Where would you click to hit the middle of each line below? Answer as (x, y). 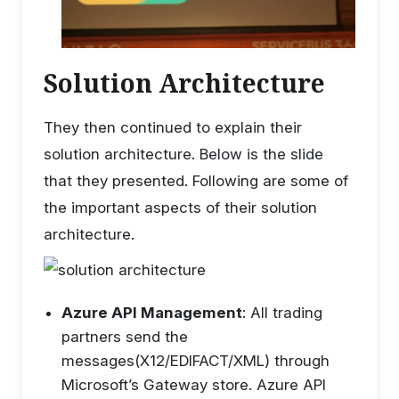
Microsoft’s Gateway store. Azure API (194, 385)
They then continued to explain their (173, 128)
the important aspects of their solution (180, 208)
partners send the (125, 337)
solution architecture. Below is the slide (183, 155)
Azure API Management (152, 313)
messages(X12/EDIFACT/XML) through (195, 361)
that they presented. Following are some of (196, 181)
